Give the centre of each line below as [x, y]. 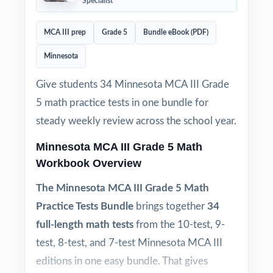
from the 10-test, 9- [179, 225]
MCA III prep [65, 32]
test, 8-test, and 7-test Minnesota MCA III [129, 243]
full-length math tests [85, 225]
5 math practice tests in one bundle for [122, 103]
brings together [170, 206]
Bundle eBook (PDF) [176, 32]
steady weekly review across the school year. [136, 121]
